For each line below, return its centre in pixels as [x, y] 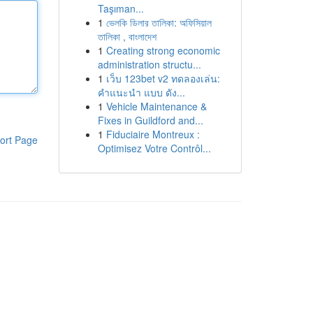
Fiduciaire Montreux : [153, 134]
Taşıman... [121, 8]
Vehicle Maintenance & [156, 106]
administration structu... [149, 64]
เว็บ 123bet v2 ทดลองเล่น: [163, 78]
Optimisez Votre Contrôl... [154, 148]
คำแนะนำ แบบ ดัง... [141, 92]
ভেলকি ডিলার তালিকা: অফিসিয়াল [159, 22]
